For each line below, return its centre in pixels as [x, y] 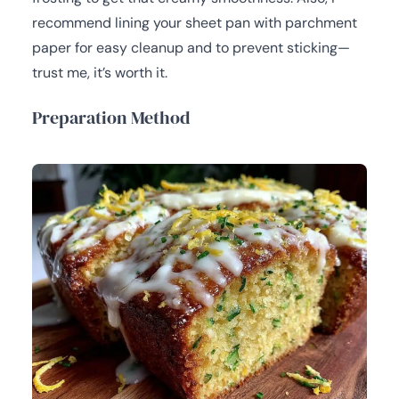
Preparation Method [111, 117]
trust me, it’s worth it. [100, 72]
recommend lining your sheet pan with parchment [195, 22]
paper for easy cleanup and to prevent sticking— [191, 47]
